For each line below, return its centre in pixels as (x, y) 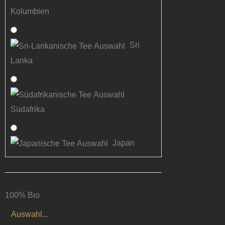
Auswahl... (30, 214)
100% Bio (22, 195)
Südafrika (28, 109)
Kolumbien (30, 12)
